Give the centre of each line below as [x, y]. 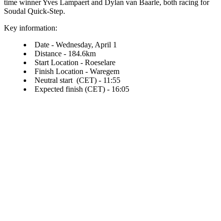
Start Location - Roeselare [75, 62]
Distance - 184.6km [65, 53]
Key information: [32, 28]
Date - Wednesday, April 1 [76, 44]
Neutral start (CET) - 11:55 [77, 80]
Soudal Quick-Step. [35, 11]
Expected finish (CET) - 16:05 [82, 89]
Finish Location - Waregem [77, 71]
